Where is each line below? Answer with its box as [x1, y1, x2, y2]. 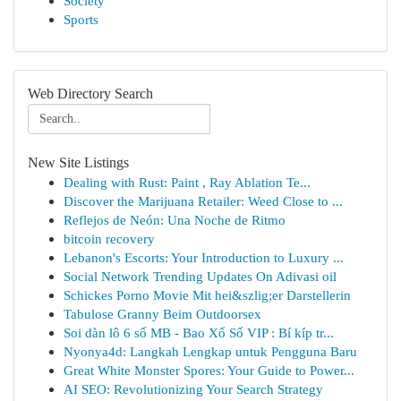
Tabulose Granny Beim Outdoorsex [64, 306, 261, 321]
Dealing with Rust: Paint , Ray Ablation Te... [64, 175, 311, 190]
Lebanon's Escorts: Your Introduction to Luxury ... [64, 250, 344, 265]
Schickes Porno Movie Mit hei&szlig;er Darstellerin [64, 287, 351, 303]
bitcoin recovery [64, 231, 155, 246]
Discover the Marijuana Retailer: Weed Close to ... [64, 193, 343, 209]
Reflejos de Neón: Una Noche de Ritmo [64, 212, 286, 227]
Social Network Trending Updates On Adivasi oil [64, 269, 337, 284]
